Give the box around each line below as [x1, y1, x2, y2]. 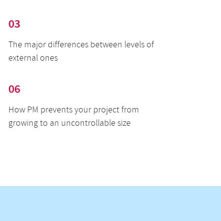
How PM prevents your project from [8, 104, 139, 117]
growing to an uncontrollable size [8, 117, 131, 131]
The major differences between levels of [8, 39, 154, 52]
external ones [8, 52, 58, 66]
